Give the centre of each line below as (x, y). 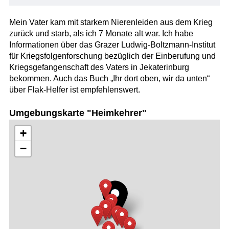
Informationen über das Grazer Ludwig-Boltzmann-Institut (112, 44)
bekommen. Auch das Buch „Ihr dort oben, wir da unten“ (109, 78)
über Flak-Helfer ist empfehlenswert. (74, 89)
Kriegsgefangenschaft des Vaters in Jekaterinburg (99, 67)
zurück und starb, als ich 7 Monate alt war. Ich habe (101, 33)
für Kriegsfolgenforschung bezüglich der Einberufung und (112, 56)
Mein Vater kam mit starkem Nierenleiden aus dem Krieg (111, 22)
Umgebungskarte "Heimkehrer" (78, 113)
